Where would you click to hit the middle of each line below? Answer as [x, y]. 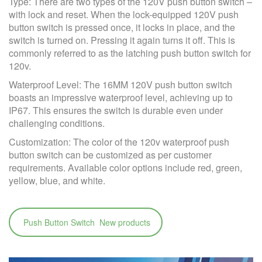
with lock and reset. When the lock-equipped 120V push [124, 14]
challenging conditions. [57, 123]
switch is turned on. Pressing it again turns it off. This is [122, 40]
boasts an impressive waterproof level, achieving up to [121, 97]
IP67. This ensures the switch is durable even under [116, 110]
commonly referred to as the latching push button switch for [130, 53]
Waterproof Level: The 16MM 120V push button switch [120, 84]
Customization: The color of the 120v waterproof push [119, 142]
